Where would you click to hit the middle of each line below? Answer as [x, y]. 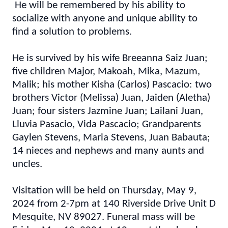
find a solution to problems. [72, 32]
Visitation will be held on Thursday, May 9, [104, 191]
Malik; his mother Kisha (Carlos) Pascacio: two [112, 85]
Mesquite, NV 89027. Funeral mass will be [104, 217]
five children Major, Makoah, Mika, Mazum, [106, 72]
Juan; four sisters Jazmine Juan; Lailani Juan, [108, 111]
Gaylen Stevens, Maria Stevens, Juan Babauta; [111, 138]
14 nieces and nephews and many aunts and [108, 151]
